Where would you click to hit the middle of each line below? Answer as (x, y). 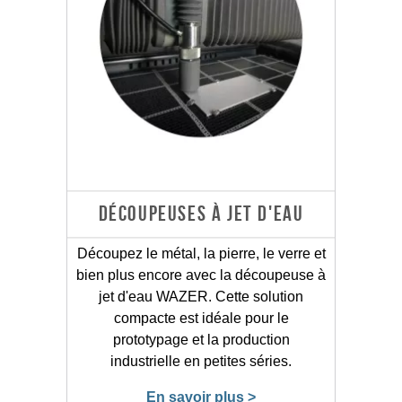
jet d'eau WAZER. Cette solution (201, 296)
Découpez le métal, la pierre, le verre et (201, 253)
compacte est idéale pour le (201, 318)
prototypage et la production (201, 339)
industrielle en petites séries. (201, 361)
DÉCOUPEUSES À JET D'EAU (201, 213)
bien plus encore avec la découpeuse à (201, 275)
